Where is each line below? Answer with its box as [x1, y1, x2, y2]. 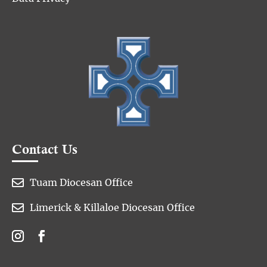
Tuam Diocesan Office [30, 178, 133, 188]
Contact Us [12, 144, 77, 159]
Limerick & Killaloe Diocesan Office [30, 203, 195, 213]
